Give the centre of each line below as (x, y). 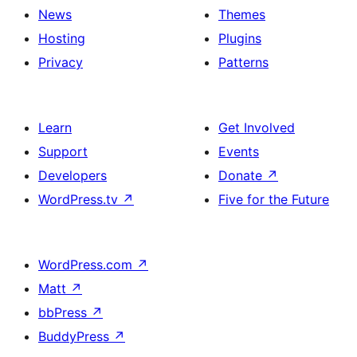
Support (63, 151)
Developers (73, 175)
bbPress (65, 312)
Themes (242, 14)
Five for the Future (274, 199)
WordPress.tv (80, 199)
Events (239, 151)
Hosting (62, 38)
